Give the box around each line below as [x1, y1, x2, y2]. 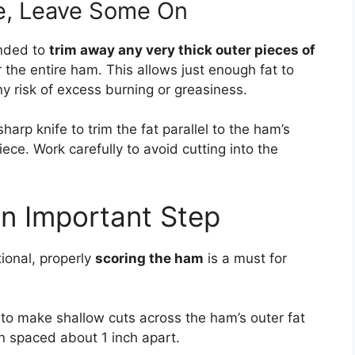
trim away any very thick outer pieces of [49, 41, 315, 58]
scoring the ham [95, 250, 204, 266]
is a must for [204, 250, 287, 266]
